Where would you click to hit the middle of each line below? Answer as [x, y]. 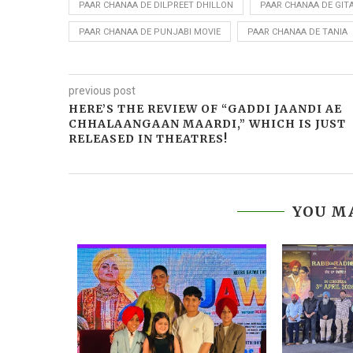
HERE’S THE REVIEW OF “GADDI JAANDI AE [205, 109]
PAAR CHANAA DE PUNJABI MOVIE [150, 32]
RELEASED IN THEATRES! [148, 139]
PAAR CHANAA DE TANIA [297, 32]
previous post [102, 91]
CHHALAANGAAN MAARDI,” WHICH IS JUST [207, 124]
